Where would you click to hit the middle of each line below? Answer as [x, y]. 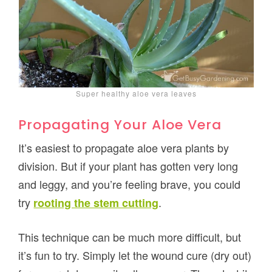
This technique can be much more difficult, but [130, 236]
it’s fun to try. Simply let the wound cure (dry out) [135, 255]
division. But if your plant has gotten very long [128, 165]
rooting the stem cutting [96, 202]
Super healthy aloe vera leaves [136, 93]
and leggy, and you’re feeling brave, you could [130, 184]
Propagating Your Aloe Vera [120, 124]
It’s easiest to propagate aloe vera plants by [124, 147]
